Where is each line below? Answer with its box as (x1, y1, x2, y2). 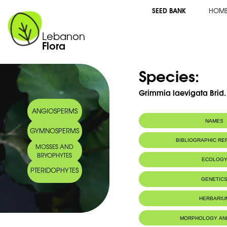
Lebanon (42, 28, 86, 44)
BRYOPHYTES (37, 150, 72, 160)
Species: (139, 64, 200, 87)
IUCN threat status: (146, 175, 191, 183)
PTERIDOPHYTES (30, 165, 79, 175)
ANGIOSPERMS (31, 105, 78, 116)
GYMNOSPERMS (30, 125, 80, 135)
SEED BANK (152, 5, 186, 15)
